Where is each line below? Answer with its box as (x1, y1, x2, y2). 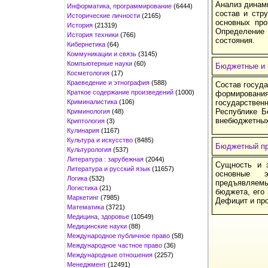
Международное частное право (67, 241, 162, 249)
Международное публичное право (67, 232, 170, 239)
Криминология (67, 107, 110, 115)
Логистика (67, 184, 98, 191)
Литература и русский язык (67, 165, 150, 172)
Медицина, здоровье (67, 212, 129, 220)
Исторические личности (67, 11, 140, 19)
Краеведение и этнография (67, 78, 150, 86)
